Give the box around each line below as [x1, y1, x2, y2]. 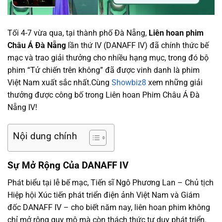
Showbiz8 [111, 78, 146, 88]
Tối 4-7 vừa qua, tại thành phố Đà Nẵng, [7, 28, 149, 38]
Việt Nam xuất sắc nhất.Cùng [7, 78, 111, 88]
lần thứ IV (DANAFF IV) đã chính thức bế [66, 41, 209, 51]
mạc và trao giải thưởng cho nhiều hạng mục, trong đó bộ [7, 53, 209, 63]
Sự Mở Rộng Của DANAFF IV [7, 160, 128, 171]
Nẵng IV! [7, 103, 37, 112]
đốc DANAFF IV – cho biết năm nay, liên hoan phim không [7, 202, 210, 212]
